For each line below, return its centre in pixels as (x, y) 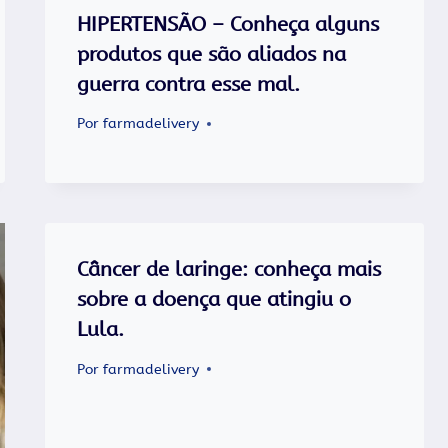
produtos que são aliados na (212, 54)
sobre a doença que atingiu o (214, 300)
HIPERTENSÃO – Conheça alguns (228, 24)
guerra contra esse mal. (189, 84)
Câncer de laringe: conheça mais (229, 270)
